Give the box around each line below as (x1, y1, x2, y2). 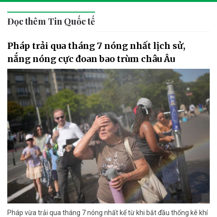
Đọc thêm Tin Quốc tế (7, 15, 95, 27)
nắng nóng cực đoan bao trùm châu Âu (7, 53, 175, 64)
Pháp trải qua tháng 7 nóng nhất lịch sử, (7, 40, 186, 51)
